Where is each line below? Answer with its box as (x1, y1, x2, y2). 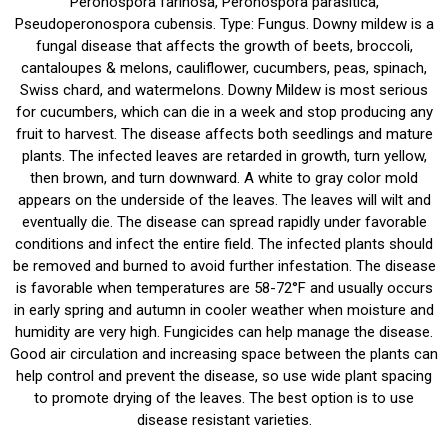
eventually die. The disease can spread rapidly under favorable (21, 213, 427, 231)
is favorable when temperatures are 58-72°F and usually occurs (15, 279, 433, 297)
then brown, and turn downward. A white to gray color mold (30, 169, 418, 187)
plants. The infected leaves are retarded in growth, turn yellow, (21, 147, 427, 165)
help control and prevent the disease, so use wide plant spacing (16, 367, 432, 385)
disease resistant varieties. (136, 411, 312, 429)
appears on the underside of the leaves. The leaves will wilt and (17, 191, 431, 209)
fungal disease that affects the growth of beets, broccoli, (35, 37, 413, 55)
